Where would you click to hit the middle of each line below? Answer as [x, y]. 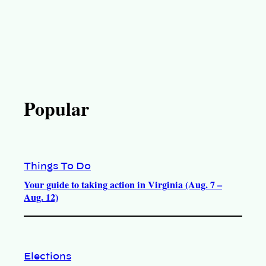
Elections [47, 256]
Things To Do [57, 167]
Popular [56, 109]
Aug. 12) [41, 197]
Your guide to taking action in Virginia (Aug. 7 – [123, 185]
